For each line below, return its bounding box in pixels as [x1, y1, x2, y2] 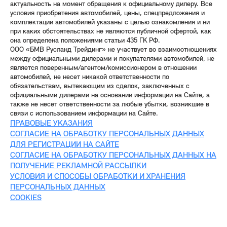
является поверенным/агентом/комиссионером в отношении [10, 64, 197, 72]
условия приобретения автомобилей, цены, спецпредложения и [10, 10, 205, 18]
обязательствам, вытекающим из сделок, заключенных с [10, 83, 190, 91]
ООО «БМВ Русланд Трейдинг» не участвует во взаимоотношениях [10, 46, 217, 54]
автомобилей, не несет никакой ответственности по [10, 73, 169, 82]
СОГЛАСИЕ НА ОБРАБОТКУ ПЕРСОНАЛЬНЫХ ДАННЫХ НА [10, 152, 216, 160]
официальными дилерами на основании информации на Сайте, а [10, 92, 210, 100]
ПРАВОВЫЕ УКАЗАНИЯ [10, 120, 93, 128]
